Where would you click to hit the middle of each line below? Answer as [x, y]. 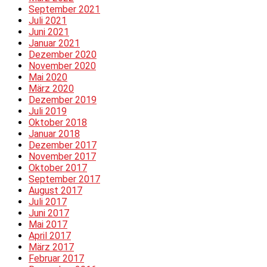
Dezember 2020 [63, 55]
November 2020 [62, 66]
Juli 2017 [48, 202]
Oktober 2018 [58, 123]
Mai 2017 [48, 225]
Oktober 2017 [58, 168]
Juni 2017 [49, 213]
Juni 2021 [49, 32]
